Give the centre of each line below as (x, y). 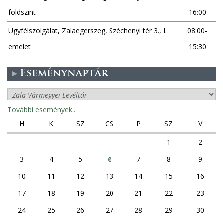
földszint (22, 12)
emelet (20, 46)
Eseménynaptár (64, 73)
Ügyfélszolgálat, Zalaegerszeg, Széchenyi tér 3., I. (88, 30)
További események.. (41, 109)
